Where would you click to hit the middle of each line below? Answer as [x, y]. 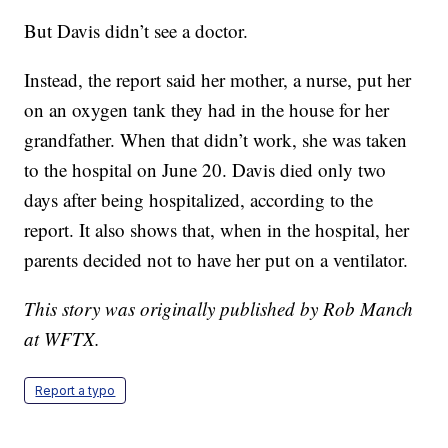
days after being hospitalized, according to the [199, 200]
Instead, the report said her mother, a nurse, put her [218, 80]
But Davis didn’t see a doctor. [136, 31]
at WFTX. [62, 339]
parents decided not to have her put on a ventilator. [216, 260]
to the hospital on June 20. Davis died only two [205, 170]
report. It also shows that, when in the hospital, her [217, 230]
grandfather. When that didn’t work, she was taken [216, 140]
